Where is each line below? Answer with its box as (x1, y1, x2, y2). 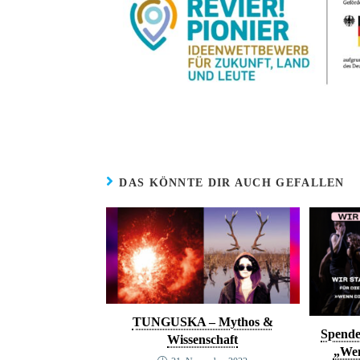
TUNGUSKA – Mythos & (132, 315, 273, 329)
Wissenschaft (167, 333, 239, 347)
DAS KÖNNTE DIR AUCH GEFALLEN (119, 176, 345, 189)
